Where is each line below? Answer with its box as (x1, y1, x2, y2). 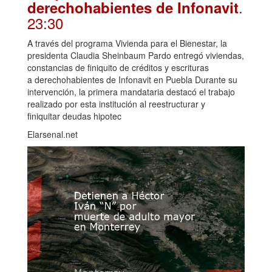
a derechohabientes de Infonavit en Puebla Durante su (27, 73, 237, 86)
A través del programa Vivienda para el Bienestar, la (27, 36, 227, 49)
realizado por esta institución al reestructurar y (27, 97, 205, 110)
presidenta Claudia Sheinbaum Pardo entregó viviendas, (27, 49, 244, 61)
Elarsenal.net (27, 127, 78, 140)
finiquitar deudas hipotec (27, 109, 121, 122)
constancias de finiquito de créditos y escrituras (27, 61, 209, 73)
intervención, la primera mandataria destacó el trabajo (27, 85, 235, 98)
